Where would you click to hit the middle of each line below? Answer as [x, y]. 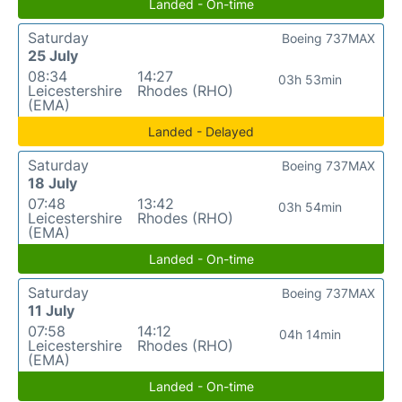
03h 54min [310, 207]
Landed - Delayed [201, 131]
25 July [53, 56]
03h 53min [310, 79]
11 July [51, 310]
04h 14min [310, 334]
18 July [52, 183]
